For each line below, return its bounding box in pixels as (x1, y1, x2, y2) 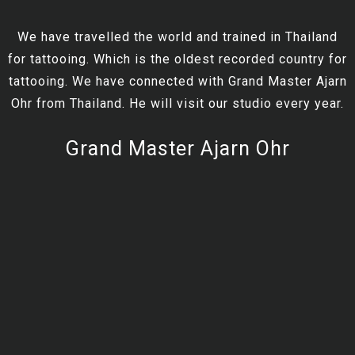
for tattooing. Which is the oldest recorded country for (8, 51, 347, 67)
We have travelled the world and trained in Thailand (17, 29, 338, 44)
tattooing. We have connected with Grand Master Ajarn (8, 73, 347, 89)
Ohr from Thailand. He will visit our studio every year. (11, 95, 344, 111)
